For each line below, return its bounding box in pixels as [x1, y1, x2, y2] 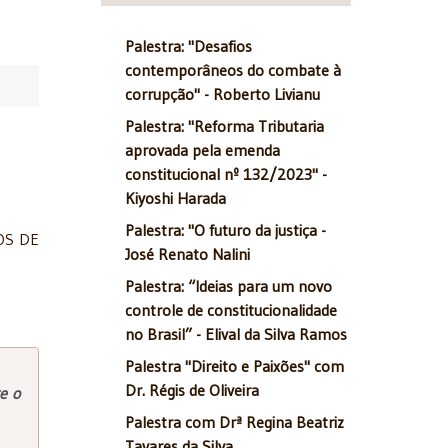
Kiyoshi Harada [125, 188, 226, 209]
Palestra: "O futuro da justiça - [125, 220, 326, 241]
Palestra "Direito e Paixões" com [125, 356, 344, 377]
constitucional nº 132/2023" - [125, 164, 327, 185]
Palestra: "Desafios [125, 36, 252, 57]
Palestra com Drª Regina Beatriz [125, 412, 344, 433]
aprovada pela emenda [125, 140, 280, 161]
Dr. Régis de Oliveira [125, 380, 259, 401]
